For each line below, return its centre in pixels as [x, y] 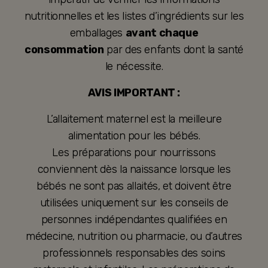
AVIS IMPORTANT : [134, 93]
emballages [98, 33]
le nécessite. [134, 67]
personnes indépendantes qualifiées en [134, 220]
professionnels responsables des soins [134, 253]
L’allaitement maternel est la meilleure [134, 119]
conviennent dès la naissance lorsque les [134, 170]
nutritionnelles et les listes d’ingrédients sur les [134, 16]
